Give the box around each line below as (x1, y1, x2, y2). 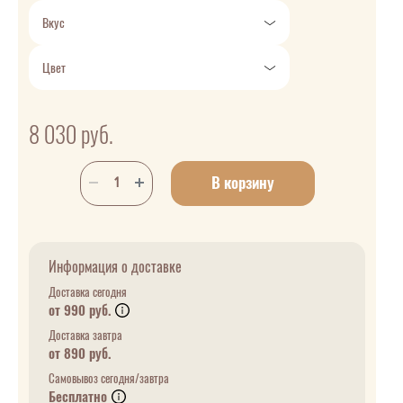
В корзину (210, 172, 274, 194)
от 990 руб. (49, 301, 114, 320)
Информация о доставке (49, 257, 182, 277)
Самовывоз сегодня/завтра (49, 371, 169, 387)
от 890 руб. (49, 345, 111, 363)
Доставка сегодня (49, 284, 127, 300)
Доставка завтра (49, 327, 122, 344)
